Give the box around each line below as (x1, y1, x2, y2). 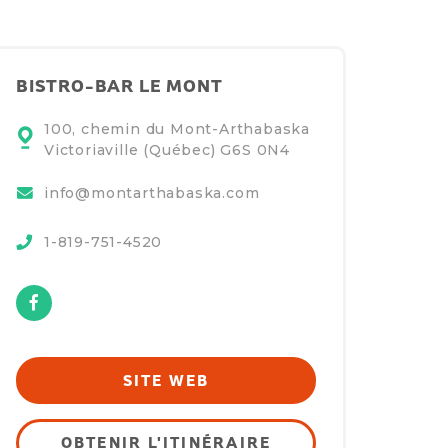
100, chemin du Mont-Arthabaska (44, 120, 310, 139)
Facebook (51, 283, 140, 303)
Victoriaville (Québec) (44, 141, 221, 160)
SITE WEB (122, 371, 210, 389)
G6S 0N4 (220, 141, 291, 160)
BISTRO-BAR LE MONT (16, 76, 223, 96)
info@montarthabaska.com (44, 184, 260, 203)
